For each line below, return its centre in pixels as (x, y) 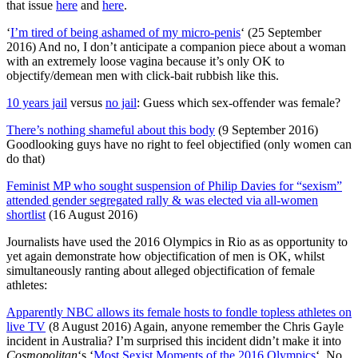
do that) (26, 158)
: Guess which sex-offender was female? (239, 102)
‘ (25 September (281, 32)
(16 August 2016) (91, 214)
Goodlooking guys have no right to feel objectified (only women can (179, 144)
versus (86, 102)
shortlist (26, 214)
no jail (121, 102)
